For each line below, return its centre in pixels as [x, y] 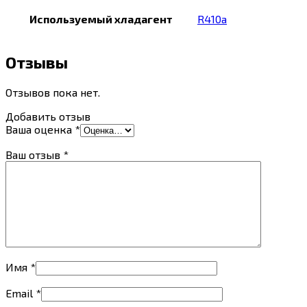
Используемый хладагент [101, 19]
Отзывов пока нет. [53, 92]
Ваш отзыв [34, 154]
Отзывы [37, 62]
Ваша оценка [40, 129]
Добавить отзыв [48, 116]
